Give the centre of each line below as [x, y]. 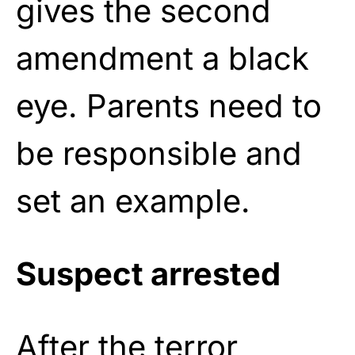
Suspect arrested [148, 273]
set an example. [133, 200]
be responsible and [159, 153]
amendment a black [162, 58]
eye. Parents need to [169, 105]
